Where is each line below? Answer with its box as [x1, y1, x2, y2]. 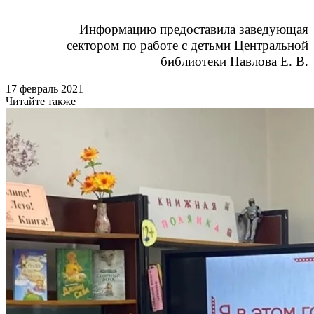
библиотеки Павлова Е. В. [161, 53, 308, 69]
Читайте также [6, 95, 76, 107]
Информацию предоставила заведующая [79, 21, 308, 36]
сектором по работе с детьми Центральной [67, 37, 308, 53]
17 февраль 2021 [6, 82, 83, 95]
